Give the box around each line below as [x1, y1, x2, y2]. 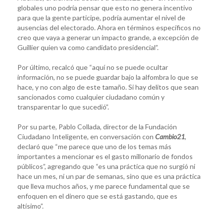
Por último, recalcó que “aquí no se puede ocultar [17, 62, 168, 71]
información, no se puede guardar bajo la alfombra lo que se [17, 72, 198, 81]
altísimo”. [17, 201, 44, 210]
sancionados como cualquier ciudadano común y [17, 92, 165, 101]
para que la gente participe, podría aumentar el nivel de [17, 13, 185, 22]
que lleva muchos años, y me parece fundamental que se [17, 181, 190, 190]
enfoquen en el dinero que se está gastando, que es [17, 191, 177, 200]
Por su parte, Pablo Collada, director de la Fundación [17, 122, 177, 131]
